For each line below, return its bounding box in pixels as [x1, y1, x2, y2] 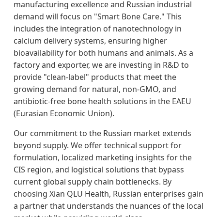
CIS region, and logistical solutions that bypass [14, 164, 184, 175]
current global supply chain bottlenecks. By [14, 176, 171, 187]
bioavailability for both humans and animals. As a [14, 47, 193, 58]
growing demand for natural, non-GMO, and [14, 83, 176, 94]
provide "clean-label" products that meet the [14, 71, 176, 82]
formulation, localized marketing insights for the [14, 152, 192, 163]
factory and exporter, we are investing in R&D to [14, 59, 189, 70]
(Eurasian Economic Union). [14, 108, 114, 119]
